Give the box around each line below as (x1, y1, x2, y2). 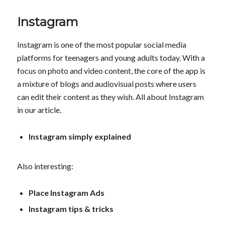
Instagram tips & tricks (28, 203, 114, 213)
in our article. (17, 105, 61, 115)
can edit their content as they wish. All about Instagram (17, 92, 204, 102)
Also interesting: (17, 161, 73, 171)
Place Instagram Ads (28, 187, 104, 197)
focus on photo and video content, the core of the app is (17, 66, 205, 76)
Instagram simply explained (28, 131, 131, 141)
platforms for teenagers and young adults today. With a (17, 53, 205, 63)
